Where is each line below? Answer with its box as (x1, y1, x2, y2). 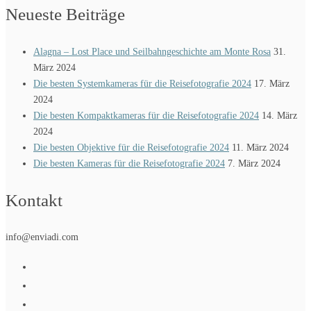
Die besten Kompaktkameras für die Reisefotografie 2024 (33, 110, 259, 121)
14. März (262, 110, 297, 121)
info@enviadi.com (6, 232, 78, 243)
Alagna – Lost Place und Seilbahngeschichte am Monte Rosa (33, 46, 271, 57)
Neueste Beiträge (6, 5, 125, 24)
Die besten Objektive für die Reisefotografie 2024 (33, 142, 229, 153)
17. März (254, 78, 289, 89)
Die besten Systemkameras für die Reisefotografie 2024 (33, 78, 251, 89)
